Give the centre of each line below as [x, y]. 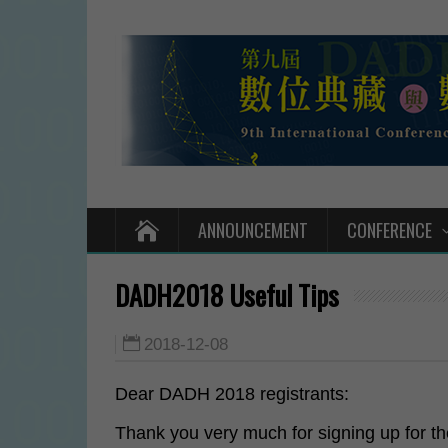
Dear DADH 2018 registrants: [232, 394]
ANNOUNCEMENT [253, 230]
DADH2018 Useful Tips [227, 295]
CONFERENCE [389, 230]
